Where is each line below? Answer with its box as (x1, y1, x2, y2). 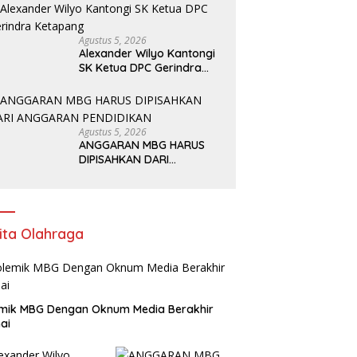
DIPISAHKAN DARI (79, 152, 170, 167)
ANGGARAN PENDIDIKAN (79, 167, 207, 182)
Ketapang (79, 75, 132, 90)
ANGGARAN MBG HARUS (79, 138, 206, 153)
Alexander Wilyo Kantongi (79, 46, 216, 61)
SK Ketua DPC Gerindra (79, 61, 202, 76)
